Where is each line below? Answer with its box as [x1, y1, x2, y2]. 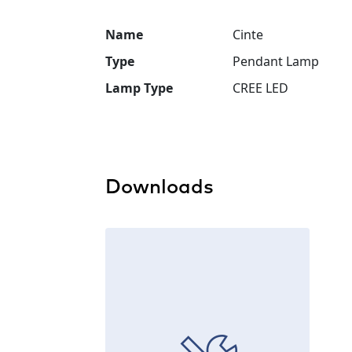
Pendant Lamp [233, 53, 319, 71]
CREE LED [233, 79, 288, 97]
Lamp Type [105, 79, 173, 97]
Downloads [105, 178, 214, 198]
